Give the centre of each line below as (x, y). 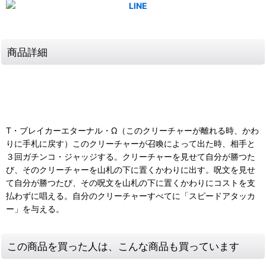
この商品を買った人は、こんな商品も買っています (123, 246)
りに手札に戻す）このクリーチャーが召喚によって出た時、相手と (131, 143)
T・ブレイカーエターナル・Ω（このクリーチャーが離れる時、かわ (132, 130)
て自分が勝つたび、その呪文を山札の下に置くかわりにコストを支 (131, 182)
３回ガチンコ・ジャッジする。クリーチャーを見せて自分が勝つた (131, 156)
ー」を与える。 (35, 208)
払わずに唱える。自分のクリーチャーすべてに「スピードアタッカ (131, 195)
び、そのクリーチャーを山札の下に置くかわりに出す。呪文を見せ (131, 169)
